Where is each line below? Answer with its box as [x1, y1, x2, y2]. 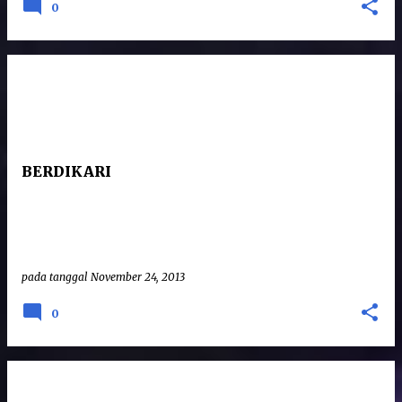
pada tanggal [22, 270, 91, 284]
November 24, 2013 [91, 270, 185, 284]
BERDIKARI [22, 162, 111, 180]
